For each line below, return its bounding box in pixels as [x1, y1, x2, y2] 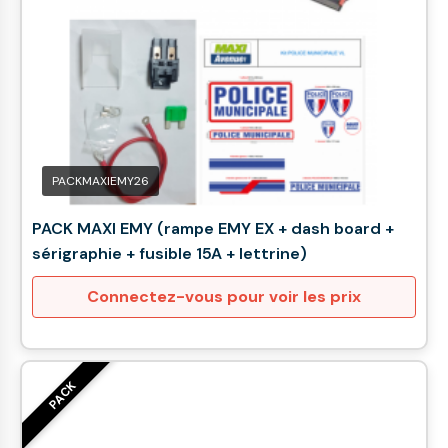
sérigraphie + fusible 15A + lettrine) [32, 243, 307, 264]
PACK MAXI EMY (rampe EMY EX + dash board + [32, 218, 394, 239]
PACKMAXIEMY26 [52, 173, 149, 189]
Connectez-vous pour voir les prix [87, 286, 361, 307]
